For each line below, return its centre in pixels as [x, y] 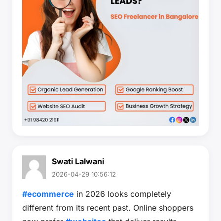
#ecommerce [48, 194]
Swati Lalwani [78, 161]
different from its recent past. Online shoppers [108, 207]
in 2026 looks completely [123, 194]
